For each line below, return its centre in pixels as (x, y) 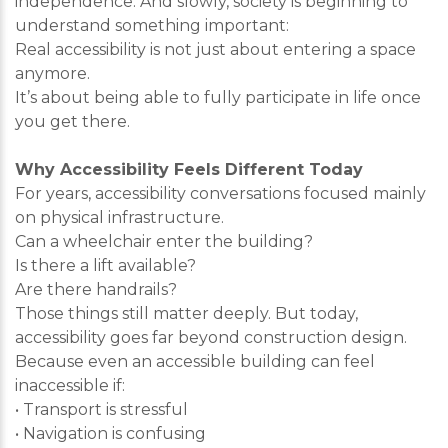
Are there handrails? (96, 289)
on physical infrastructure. (119, 217)
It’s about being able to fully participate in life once (218, 97)
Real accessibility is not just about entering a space (215, 49)
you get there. (72, 121)
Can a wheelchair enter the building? (164, 241)
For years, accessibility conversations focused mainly (220, 193)
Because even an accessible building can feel (195, 361)
